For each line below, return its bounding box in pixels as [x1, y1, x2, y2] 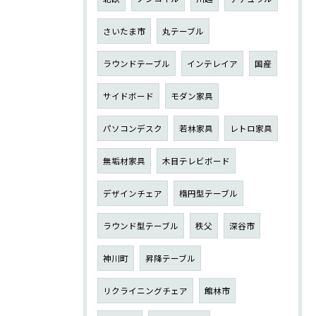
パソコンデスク [103, 122, 162, 134]
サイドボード [103, 90, 154, 102]
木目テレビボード [162, 154, 230, 166]
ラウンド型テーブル [103, 219, 178, 231]
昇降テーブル [145, 252, 195, 264]
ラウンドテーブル [103, 57, 170, 69]
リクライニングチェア [103, 284, 188, 296]
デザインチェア [103, 187, 162, 199]
